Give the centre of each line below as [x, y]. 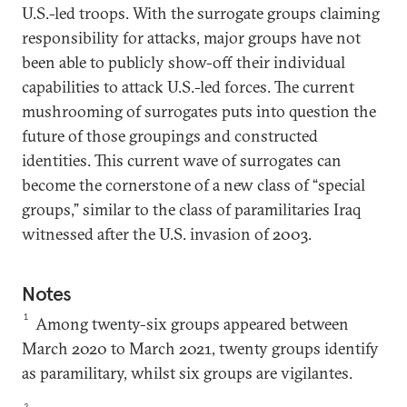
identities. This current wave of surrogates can [182, 161]
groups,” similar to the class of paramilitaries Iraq [191, 210]
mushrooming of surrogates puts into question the [199, 112]
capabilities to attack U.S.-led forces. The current [188, 87]
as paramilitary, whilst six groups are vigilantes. [187, 373]
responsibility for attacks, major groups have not [191, 38]
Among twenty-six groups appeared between [191, 324]
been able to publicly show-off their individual [184, 63]
